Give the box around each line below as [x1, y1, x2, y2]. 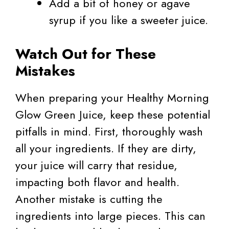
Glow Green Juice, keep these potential [15, 106, 210, 123]
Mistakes [15, 60, 75, 82]
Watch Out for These [15, 43, 156, 65]
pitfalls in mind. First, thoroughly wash [15, 123, 203, 140]
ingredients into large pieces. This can [15, 208, 205, 224]
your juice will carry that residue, [15, 157, 177, 174]
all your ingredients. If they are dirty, [15, 140, 196, 157]
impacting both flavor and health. [15, 174, 179, 191]
